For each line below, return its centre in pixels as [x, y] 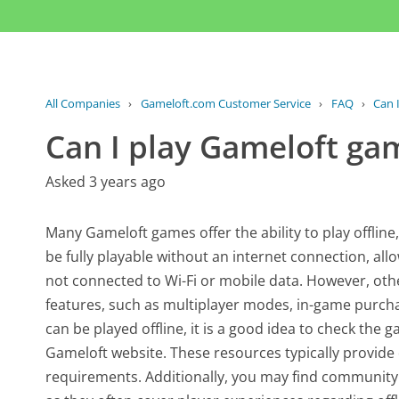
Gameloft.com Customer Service [225, 103]
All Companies [83, 103]
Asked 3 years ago [106, 181]
